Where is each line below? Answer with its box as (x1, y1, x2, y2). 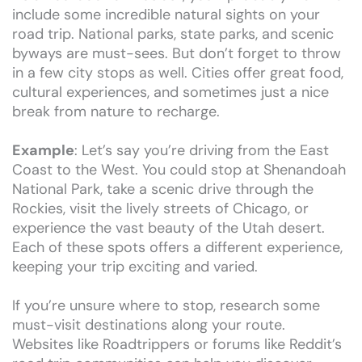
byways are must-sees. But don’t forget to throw (12, 43, 341, 63)
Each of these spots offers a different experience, (12, 237, 343, 257)
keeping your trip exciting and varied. (12, 256, 258, 276)
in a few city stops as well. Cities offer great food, (12, 62, 343, 82)
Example (12, 140, 74, 160)
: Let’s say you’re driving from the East (74, 140, 329, 160)
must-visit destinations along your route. (12, 314, 285, 335)
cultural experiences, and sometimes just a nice (12, 82, 329, 102)
